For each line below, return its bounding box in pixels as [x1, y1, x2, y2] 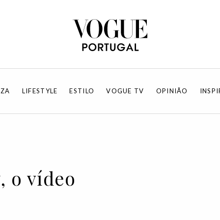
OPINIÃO [156, 87, 188, 95]
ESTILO [69, 87, 95, 95]
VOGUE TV [106, 87, 144, 95]
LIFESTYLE [22, 87, 58, 95]
